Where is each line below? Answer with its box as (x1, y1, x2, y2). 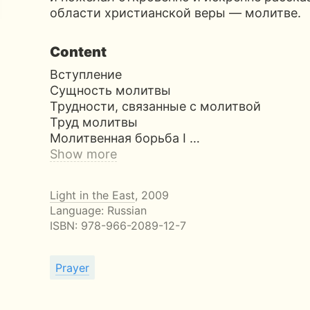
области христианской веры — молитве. (50, 6, 301, 20)
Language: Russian (50, 203, 147, 217)
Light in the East (50, 188, 135, 202)
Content (50, 43, 107, 60)
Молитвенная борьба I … (50, 130, 200, 145)
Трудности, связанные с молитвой (50, 98, 261, 113)
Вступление (50, 66, 122, 82)
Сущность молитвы (50, 82, 171, 98)
